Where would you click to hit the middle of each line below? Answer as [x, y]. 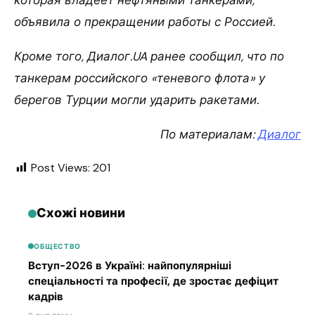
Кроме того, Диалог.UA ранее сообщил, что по [149, 57]
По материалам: [209, 135]
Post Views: [60, 168]
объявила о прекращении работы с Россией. [144, 22]
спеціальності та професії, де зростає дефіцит [153, 281]
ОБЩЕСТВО [57, 246]
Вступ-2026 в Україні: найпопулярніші [130, 265]
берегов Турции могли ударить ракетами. [136, 100]
